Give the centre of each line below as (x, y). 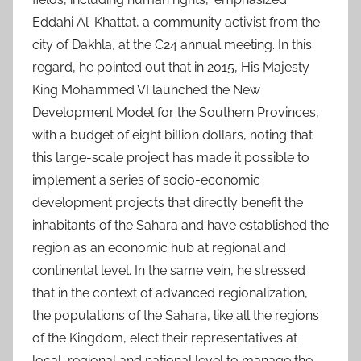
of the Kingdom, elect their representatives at (165, 338)
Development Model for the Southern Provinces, (176, 113)
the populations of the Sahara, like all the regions (176, 316)
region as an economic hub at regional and (159, 248)
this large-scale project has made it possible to (171, 158)
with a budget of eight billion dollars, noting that (172, 135)
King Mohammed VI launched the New (146, 90)
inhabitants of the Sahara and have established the (180, 226)
